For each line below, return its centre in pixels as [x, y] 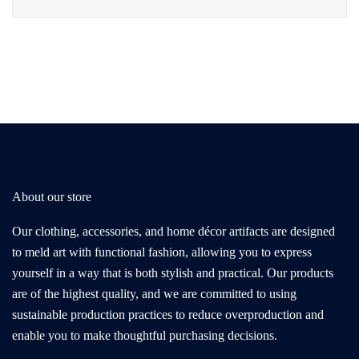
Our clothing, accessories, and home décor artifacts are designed [173, 231]
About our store [52, 196]
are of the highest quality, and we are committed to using [154, 293]
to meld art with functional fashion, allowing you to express [162, 252]
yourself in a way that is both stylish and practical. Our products [173, 272]
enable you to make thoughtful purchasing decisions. [145, 335]
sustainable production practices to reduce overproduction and [168, 314]
